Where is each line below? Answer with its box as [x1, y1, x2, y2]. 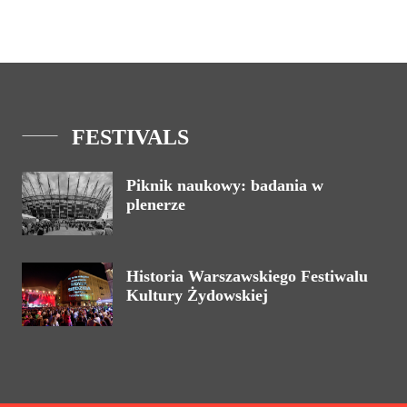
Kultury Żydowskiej [126, 285, 268, 304]
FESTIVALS [72, 124, 189, 149]
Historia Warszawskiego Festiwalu [126, 266, 368, 285]
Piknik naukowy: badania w [126, 175, 323, 194]
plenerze [126, 194, 185, 213]
